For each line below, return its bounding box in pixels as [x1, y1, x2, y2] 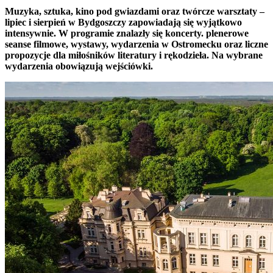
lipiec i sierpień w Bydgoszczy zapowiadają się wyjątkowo [5, 16, 242, 27]
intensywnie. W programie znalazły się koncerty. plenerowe [5, 27, 249, 38]
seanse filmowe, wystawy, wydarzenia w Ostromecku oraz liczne [5, 38, 268, 49]
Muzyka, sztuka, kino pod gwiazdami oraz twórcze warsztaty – [5, 5, 264, 16]
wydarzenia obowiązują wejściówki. [5, 60, 153, 71]
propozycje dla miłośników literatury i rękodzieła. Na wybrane [5, 49, 263, 60]
